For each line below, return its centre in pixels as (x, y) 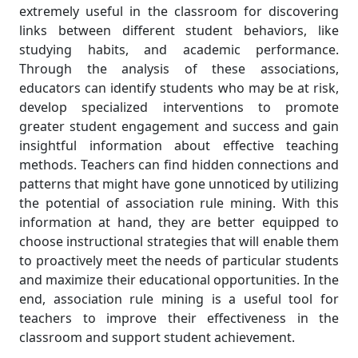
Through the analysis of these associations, (179, 69)
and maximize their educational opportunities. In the (179, 280)
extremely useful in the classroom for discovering (179, 11)
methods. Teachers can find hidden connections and (179, 165)
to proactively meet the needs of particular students (179, 261)
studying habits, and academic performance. (179, 50)
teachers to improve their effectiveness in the (179, 318)
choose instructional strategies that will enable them (179, 241)
